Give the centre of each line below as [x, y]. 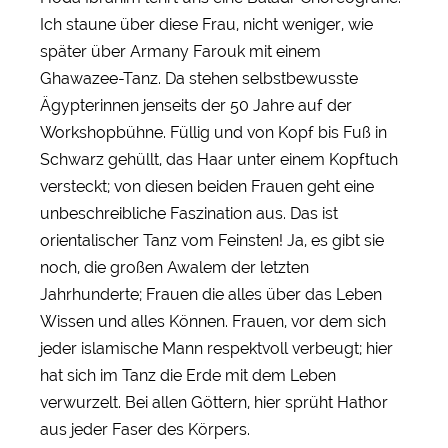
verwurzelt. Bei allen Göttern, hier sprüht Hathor [214, 402]
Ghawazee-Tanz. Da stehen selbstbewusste [199, 78]
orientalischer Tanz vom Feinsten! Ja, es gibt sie [212, 240]
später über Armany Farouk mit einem [180, 51]
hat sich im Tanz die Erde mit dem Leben [188, 375]
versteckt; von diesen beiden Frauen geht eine [207, 186]
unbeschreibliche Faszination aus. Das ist [189, 213]
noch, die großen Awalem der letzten [174, 267]
